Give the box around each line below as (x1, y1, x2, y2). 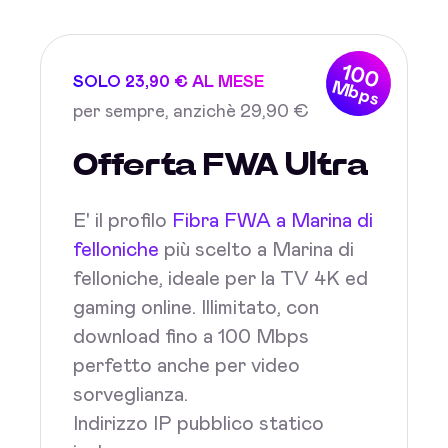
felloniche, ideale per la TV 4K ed (73, 269, 368, 289)
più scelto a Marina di (159, 240, 354, 260)
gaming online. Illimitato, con (73, 298, 319, 318)
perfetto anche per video (73, 356, 300, 376)
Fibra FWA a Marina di (172, 211, 373, 231)
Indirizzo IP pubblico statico (73, 414, 324, 434)
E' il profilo (73, 211, 172, 231)
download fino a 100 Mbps (73, 327, 309, 347)
